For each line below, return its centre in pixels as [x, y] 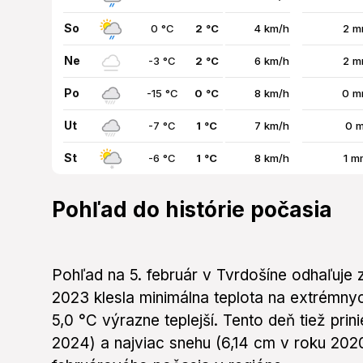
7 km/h [272, 126]
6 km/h [272, 61]
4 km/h [271, 29]
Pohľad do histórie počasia [192, 210]
